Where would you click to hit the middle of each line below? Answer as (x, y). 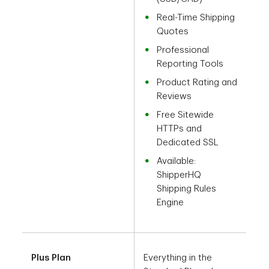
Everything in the (178, 258)
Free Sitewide (186, 115)
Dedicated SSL (188, 143)
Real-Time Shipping (196, 18)
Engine (171, 203)
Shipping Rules (187, 189)
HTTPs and (180, 129)
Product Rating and (197, 83)
